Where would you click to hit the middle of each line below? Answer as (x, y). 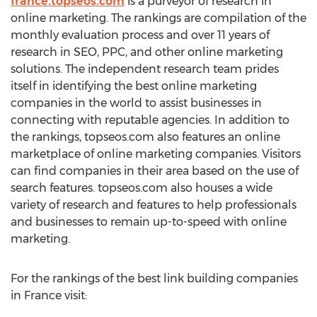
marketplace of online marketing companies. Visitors (156, 154)
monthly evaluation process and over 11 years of (140, 35)
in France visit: (49, 295)
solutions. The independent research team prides (145, 69)
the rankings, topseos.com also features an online (145, 137)
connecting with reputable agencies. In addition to (150, 120)
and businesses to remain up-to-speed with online (149, 222)
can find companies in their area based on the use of (155, 171)
